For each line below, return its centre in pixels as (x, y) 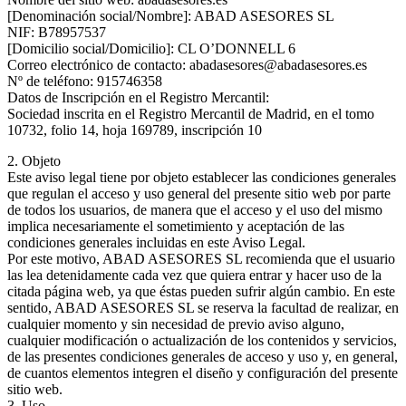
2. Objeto (36, 160)
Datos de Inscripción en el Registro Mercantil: (140, 97)
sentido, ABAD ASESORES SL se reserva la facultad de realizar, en (203, 307)
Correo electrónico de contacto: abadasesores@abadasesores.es (194, 64)
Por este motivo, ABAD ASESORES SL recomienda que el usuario (201, 258)
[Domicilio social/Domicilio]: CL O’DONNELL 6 (159, 48)
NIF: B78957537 (78, 32)
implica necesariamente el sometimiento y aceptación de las (176, 226)
